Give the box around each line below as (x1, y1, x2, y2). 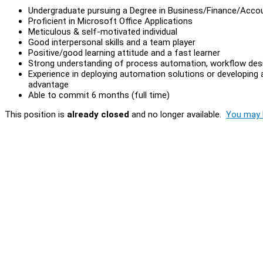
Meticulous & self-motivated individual (28, 26, 177, 37)
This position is (5, 109, 67, 120)
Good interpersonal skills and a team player (28, 36, 195, 48)
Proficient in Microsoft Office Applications (28, 15, 193, 26)
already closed (67, 109, 129, 120)
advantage (28, 79, 69, 90)
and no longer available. (129, 109, 226, 120)
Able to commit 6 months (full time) (28, 89, 170, 100)
